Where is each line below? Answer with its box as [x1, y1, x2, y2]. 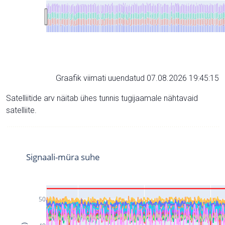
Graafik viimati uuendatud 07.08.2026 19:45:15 [56, 73, 219, 83]
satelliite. [6, 105, 37, 115]
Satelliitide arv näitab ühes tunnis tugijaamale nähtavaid [6, 93, 198, 103]
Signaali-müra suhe [26, 151, 100, 163]
